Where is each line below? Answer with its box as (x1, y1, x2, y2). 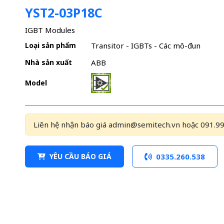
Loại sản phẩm (24, 40, 76, 50)
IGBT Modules (24, 24, 75, 35)
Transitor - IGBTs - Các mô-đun (90, 40, 200, 51)
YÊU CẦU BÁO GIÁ (49, 151, 111, 161)
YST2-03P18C (24, 4, 102, 21)
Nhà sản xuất (24, 57, 72, 67)
